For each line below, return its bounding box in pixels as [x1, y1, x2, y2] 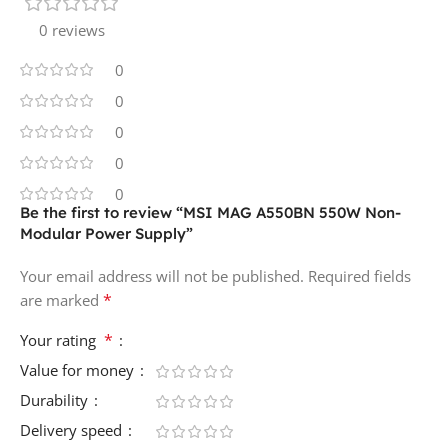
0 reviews [39, 19, 105, 40]
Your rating [20, 329, 104, 350]
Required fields [308, 265, 411, 286]
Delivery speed [20, 419, 126, 440]
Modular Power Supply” [20, 223, 193, 243]
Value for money [20, 359, 138, 380]
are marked [20, 289, 103, 310]
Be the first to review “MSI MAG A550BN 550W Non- [20, 202, 401, 222]
